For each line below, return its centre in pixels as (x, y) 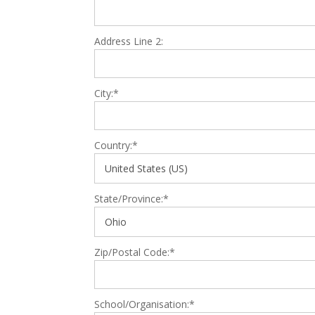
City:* (107, 93)
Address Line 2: (129, 41)
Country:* (116, 145)
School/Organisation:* (145, 304)
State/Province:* (132, 198)
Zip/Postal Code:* (135, 252)
